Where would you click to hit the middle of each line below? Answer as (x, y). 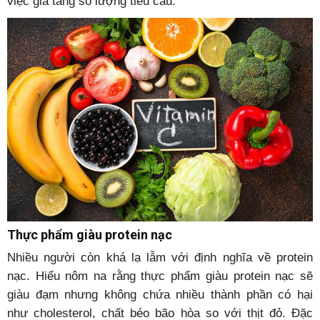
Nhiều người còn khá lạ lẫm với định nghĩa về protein (160, 258)
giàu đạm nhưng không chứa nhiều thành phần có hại (160, 295)
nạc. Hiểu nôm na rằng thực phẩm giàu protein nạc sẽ (160, 276)
